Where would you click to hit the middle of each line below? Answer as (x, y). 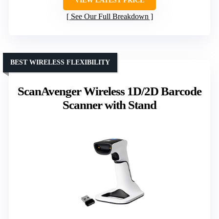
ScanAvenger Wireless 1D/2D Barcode (109, 91)
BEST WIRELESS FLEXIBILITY (60, 63)
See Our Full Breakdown (109, 17)
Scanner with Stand (109, 105)
